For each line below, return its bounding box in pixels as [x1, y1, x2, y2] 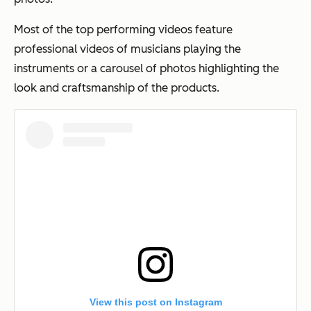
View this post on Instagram [89, 296, 222, 308]
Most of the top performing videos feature [14, 22, 233, 36]
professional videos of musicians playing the [14, 42, 241, 56]
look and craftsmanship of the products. [14, 81, 222, 94]
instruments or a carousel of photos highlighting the [14, 61, 279, 75]
